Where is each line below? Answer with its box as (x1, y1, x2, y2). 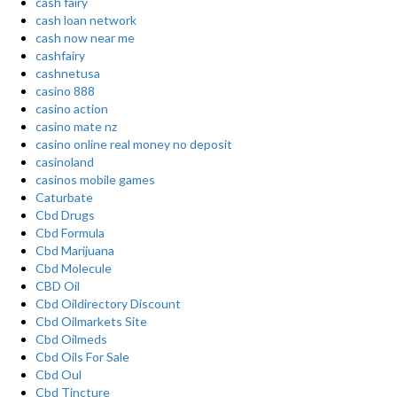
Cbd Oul (35, 367, 82, 382)
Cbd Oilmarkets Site (35, 314, 147, 329)
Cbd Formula (35, 225, 105, 240)
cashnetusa (35, 66, 100, 81)
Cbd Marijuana (35, 243, 114, 258)
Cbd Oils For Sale (35, 349, 129, 364)
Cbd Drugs (35, 207, 95, 222)
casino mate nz (35, 119, 117, 134)
